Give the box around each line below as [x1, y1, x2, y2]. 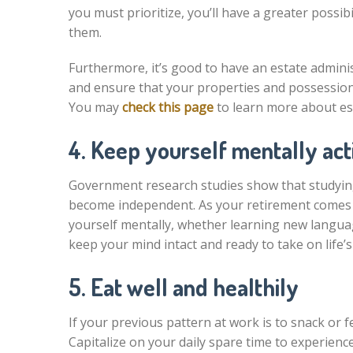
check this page [122, 98, 214, 116]
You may [69, 98, 122, 116]
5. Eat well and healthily [69, 272, 299, 302]
